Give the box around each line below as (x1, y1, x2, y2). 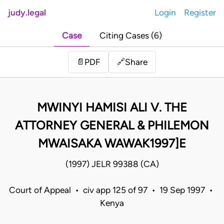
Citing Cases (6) (99, 30, 162, 41)
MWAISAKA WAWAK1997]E (38, 136, 186, 151)
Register (184, 7, 216, 17)
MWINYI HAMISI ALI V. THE (37, 100, 187, 115)
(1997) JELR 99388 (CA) (65, 159, 159, 169)
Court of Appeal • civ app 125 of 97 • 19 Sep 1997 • (9, 185, 215, 195)
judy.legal (8, 7, 46, 17)
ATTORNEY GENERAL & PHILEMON (15, 118, 209, 133)
